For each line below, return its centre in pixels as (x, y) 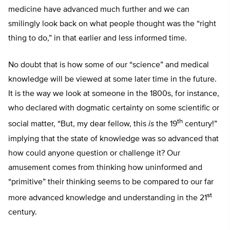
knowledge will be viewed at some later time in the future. (112, 80)
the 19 (166, 124)
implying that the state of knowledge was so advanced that (113, 139)
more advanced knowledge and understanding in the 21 (108, 198)
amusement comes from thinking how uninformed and (105, 168)
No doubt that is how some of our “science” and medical (109, 65)
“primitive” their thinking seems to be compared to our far (111, 182)
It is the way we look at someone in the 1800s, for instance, (114, 94)
